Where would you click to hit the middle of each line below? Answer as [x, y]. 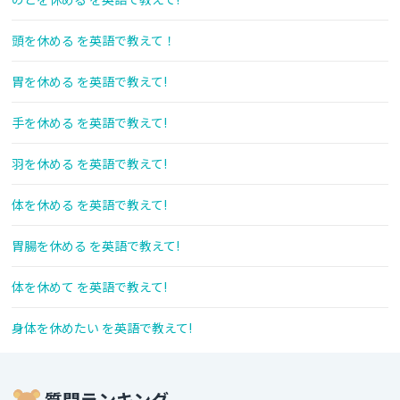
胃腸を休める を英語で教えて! [96, 246]
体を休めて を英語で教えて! [89, 287]
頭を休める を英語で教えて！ [94, 41]
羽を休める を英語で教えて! [89, 164]
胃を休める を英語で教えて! [89, 82]
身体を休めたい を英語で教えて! [102, 328]
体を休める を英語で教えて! [89, 205]
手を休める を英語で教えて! [89, 123]
